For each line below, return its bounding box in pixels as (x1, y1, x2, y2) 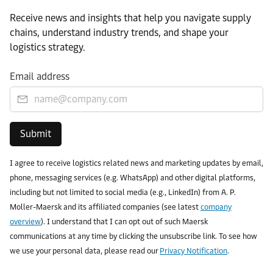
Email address (10, 70, 69, 82)
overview (10, 216, 41, 226)
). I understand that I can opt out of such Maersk (41, 216, 208, 226)
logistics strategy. (10, 41, 85, 53)
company (200, 202, 232, 211)
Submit (20, 127, 51, 140)
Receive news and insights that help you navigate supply (10, 12, 251, 24)
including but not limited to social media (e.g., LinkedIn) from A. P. (10, 187, 236, 197)
